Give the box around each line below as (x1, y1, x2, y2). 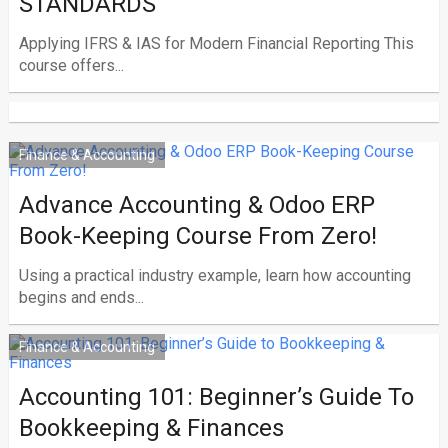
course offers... (18, 56, 124, 75)
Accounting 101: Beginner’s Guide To (18, 383, 414, 411)
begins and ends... (18, 288, 144, 307)
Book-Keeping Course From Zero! (18, 222, 377, 250)
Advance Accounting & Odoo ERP (18, 191, 375, 219)
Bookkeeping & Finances (18, 414, 284, 442)
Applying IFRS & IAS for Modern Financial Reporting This (18, 34, 414, 53)
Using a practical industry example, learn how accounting (18, 266, 411, 285)
